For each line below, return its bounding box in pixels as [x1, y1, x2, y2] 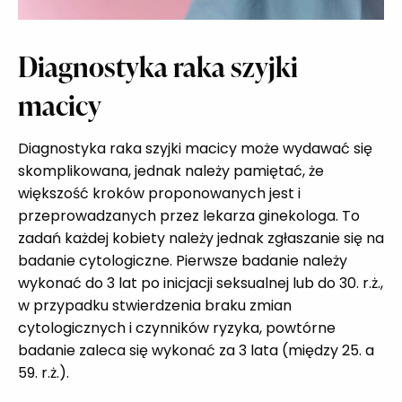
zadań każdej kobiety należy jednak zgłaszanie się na [18, 227, 384, 249]
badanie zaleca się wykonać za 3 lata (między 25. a [18, 339, 374, 361]
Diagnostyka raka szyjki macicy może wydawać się [18, 137, 372, 159]
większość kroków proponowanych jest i [18, 182, 301, 204]
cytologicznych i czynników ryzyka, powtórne [18, 317, 336, 338]
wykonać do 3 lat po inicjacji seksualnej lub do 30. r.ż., [18, 272, 383, 293]
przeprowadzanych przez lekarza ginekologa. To [18, 205, 360, 226]
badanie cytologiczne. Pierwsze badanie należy [18, 249, 347, 271]
